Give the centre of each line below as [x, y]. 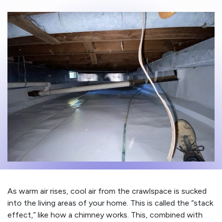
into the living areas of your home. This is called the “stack [110, 203]
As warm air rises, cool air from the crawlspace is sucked [107, 191]
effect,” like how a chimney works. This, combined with [105, 215]
